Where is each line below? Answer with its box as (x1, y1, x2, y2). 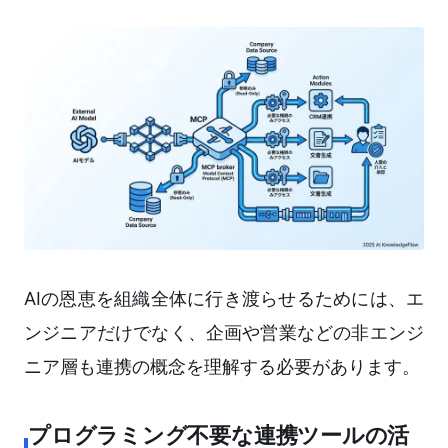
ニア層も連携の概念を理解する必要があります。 (24, 356, 420, 378)
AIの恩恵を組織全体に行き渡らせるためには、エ (24, 288, 424, 310)
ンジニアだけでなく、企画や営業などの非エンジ (24, 322, 424, 344)
